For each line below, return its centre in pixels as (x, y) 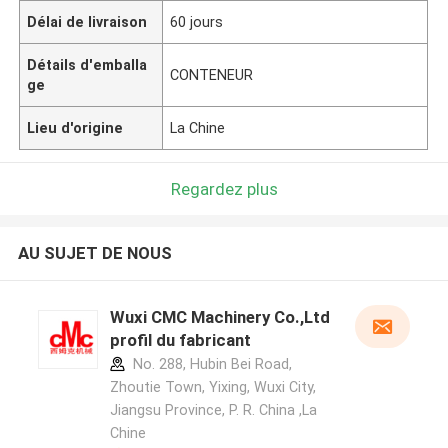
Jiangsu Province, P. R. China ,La (213, 410)
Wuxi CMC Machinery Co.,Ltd (219, 317)
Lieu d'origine (75, 127)
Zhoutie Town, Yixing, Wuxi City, (212, 387)
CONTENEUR (212, 74)
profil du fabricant (180, 340)
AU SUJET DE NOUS (94, 253)
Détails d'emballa (87, 64)
